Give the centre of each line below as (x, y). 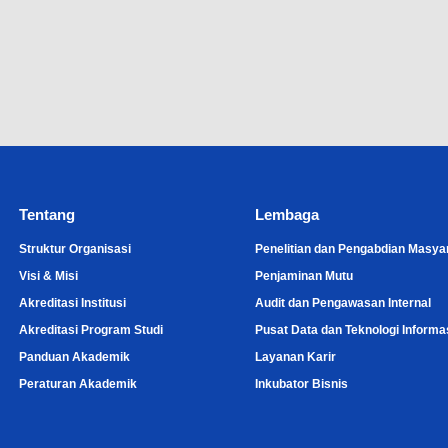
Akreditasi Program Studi (91, 330)
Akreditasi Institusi (73, 303)
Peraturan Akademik (78, 384)
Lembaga (286, 214)
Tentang (47, 214)
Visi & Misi (49, 276)
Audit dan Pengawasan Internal (342, 303)
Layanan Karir (295, 357)
